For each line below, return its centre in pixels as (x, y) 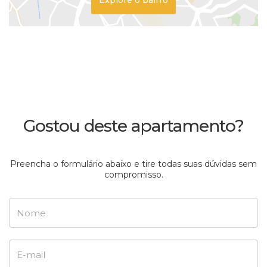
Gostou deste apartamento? (133, 126)
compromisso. (133, 175)
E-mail (23, 246)
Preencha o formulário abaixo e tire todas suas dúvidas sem (133, 164)
